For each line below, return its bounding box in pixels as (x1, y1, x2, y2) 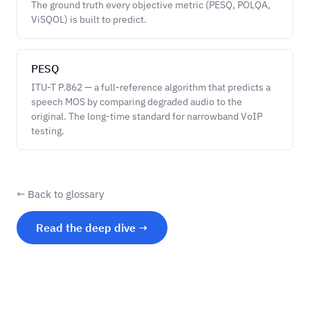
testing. (31, 125, 64, 137)
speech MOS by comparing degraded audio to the (31, 95, 242, 108)
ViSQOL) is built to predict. (31, 13, 147, 26)
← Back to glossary (17, 188, 104, 201)
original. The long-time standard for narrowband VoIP (31, 110, 262, 122)
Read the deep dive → (36, 221, 148, 235)
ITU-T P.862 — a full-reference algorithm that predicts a (31, 81, 271, 93)
